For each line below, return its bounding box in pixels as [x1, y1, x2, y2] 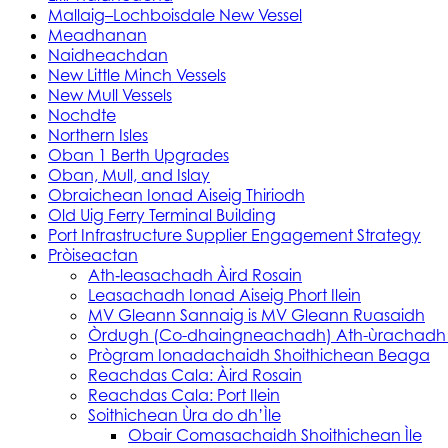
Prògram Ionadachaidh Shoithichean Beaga [88, 345, 430, 366]
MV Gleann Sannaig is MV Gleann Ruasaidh [88, 305, 425, 326]
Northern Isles [48, 125, 148, 146]
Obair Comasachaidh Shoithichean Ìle [128, 425, 422, 446]
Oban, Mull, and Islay [48, 165, 210, 186]
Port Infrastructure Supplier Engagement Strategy [48, 225, 421, 246]
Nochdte [48, 105, 116, 126]
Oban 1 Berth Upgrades [48, 145, 229, 166]
